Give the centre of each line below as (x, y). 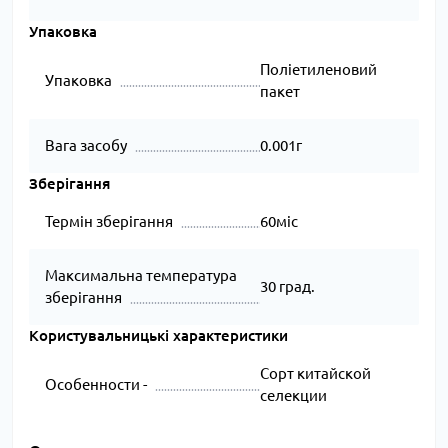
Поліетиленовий (318, 70)
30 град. (287, 287)
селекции (293, 396)
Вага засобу (86, 146)
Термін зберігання (109, 222)
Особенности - (96, 385)
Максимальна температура (141, 276)
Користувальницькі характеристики (158, 336)
